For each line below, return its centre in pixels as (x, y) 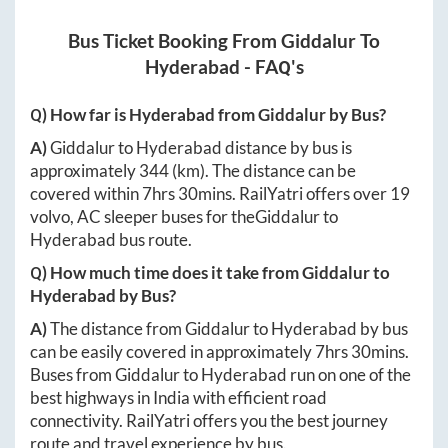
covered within (86, 194)
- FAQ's (271, 67)
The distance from (117, 329)
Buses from (72, 375)
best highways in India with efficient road (178, 398)
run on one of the (349, 375)
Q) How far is (79, 115)
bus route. (154, 240)
